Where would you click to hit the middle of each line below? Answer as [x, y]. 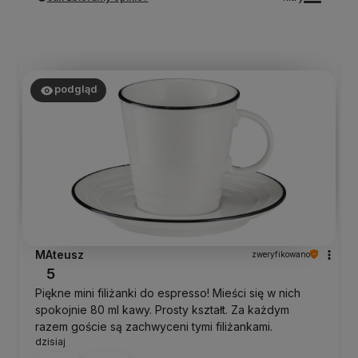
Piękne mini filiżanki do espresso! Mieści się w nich [168, 292]
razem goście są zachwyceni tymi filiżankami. [154, 326]
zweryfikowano [281, 254]
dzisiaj [50, 341]
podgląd [76, 89]
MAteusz [60, 254]
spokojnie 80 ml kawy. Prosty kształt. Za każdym [162, 309]
